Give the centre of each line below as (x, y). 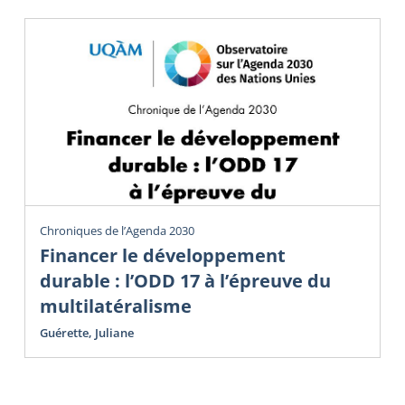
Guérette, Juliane (87, 332)
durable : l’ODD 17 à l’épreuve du (185, 280)
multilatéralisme (116, 306)
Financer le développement (163, 255)
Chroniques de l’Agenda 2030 (117, 230)
